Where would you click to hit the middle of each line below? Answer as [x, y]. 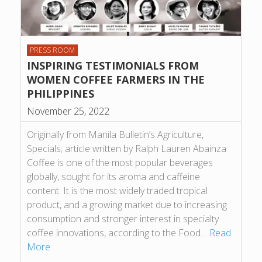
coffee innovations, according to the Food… [118, 232]
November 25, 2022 [68, 111]
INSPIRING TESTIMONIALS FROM [113, 65]
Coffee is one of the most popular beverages [120, 162]
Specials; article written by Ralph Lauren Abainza [127, 148]
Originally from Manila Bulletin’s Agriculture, [115, 134]
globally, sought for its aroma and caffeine [113, 176]
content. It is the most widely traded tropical [117, 190]
